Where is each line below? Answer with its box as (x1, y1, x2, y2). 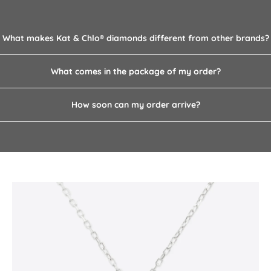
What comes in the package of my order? (50, 65, 221, 77)
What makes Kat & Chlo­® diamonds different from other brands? (2, 32, 269, 44)
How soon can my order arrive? (71, 99, 200, 110)
